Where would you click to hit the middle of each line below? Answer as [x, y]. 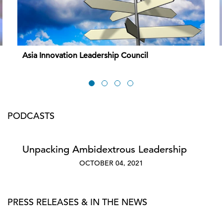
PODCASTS [31, 116]
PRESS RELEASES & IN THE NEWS [77, 202]
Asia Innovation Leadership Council [85, 55]
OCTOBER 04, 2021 [111, 163]
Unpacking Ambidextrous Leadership [105, 149]
